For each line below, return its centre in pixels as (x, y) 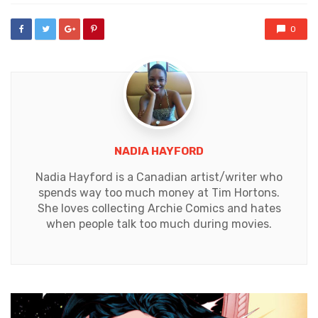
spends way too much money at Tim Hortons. (159, 192)
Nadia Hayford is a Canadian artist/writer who (159, 177)
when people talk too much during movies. (159, 224)
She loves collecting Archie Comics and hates (159, 208)
